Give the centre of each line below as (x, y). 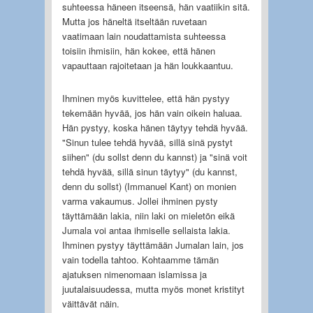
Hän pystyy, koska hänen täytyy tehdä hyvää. (155, 127)
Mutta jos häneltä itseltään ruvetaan (134, 21)
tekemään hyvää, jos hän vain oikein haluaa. (152, 112)
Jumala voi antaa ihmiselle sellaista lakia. (146, 230)
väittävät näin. (90, 303)
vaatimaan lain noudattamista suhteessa (144, 36)
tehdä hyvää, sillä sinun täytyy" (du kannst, (150, 171)
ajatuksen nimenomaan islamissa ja (134, 274)
